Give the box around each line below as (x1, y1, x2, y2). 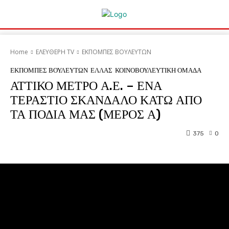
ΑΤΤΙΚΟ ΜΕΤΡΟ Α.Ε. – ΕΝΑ (10, 79, 162, 93)
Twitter (101, 135, 123, 143)
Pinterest (160, 135, 188, 143)
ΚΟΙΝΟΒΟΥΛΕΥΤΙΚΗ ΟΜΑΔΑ (115, 66, 201, 74)
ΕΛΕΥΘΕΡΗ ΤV (36, 48, 74, 56)
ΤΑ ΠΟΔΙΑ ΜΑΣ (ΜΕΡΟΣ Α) (10, 107, 161, 122)
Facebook (35, 135, 63, 143)
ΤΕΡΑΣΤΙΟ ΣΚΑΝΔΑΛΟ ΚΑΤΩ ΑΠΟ (10, 93, 202, 107)
